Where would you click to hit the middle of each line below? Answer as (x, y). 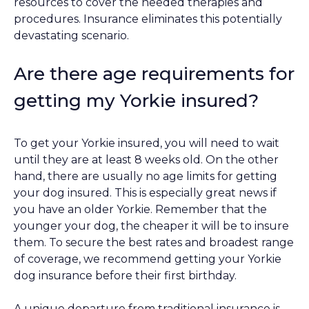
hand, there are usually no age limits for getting (146, 177)
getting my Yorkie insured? (136, 101)
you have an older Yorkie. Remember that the (140, 210)
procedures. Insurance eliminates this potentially (148, 19)
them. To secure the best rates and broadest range (154, 243)
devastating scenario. (71, 36)
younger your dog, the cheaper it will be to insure (151, 226)
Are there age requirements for (154, 74)
